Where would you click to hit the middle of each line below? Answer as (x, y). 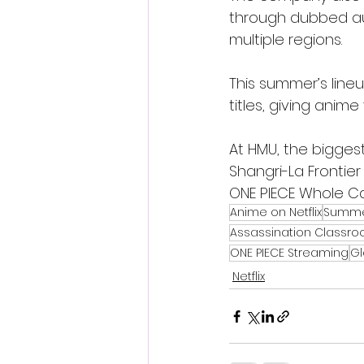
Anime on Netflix (276, 212)
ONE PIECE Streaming (289, 253)
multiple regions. (286, 39)
